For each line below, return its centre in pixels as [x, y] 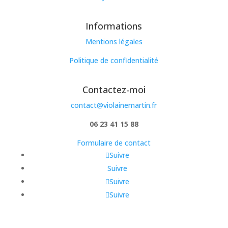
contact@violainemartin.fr [114, 105]
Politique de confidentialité [114, 61]
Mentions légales [114, 42]
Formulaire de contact [114, 143]
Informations [114, 26]
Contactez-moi [114, 90]
